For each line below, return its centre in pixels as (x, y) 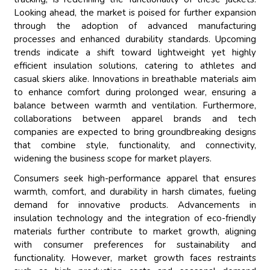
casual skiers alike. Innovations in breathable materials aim (135, 79)
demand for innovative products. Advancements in (135, 205)
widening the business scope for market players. (113, 159)
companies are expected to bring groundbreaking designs (135, 132)
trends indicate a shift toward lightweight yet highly (135, 53)
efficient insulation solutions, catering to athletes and (135, 66)
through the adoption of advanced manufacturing (135, 26)
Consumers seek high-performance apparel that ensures (135, 179)
